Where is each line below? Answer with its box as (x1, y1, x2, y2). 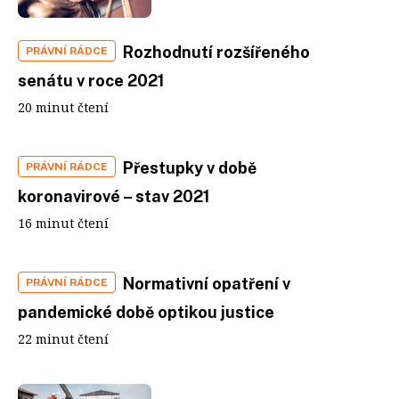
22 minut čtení (18, 330, 109, 347)
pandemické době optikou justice (18, 302, 274, 322)
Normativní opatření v (123, 273, 290, 293)
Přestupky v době (123, 158, 256, 177)
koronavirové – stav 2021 (18, 186, 210, 206)
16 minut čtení (18, 214, 109, 232)
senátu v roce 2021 (18, 70, 165, 90)
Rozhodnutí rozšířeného (123, 42, 310, 61)
